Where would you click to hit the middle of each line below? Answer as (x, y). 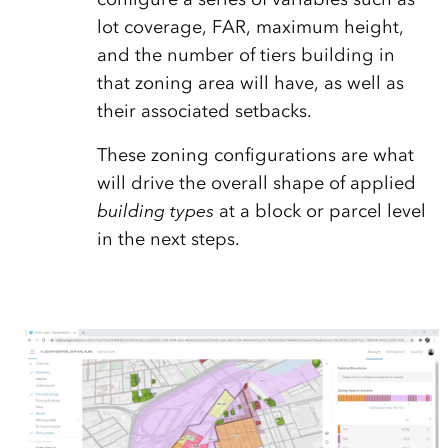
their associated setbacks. (204, 110)
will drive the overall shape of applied (256, 182)
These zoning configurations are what (255, 154)
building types (155, 210)
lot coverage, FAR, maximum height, (250, 26)
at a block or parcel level (319, 210)
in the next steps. (168, 238)
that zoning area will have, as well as (250, 82)
